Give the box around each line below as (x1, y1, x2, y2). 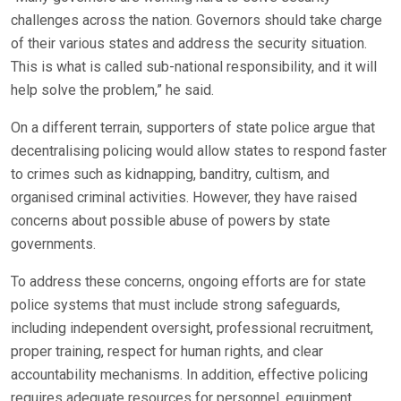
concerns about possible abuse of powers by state (11, 211, 330, 229)
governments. (11, 235, 96, 252)
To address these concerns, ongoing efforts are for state (11, 272, 366, 290)
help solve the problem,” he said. (11, 81, 214, 98)
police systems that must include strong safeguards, (11, 295, 340, 313)
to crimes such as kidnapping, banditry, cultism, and (11, 165, 329, 183)
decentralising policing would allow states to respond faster (11, 141, 387, 159)
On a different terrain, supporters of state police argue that (11, 118, 375, 136)
